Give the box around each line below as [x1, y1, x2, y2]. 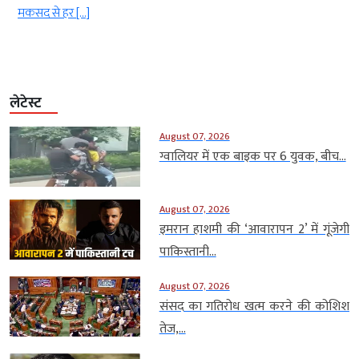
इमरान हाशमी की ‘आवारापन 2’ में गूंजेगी [159, 219, 349, 241]
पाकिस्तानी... [159, 241, 216, 264]
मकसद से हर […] [18, 2, 90, 25]
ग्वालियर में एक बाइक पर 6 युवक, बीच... [159, 146, 346, 168]
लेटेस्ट [10, 91, 42, 116]
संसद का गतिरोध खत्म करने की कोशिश [159, 296, 349, 318]
